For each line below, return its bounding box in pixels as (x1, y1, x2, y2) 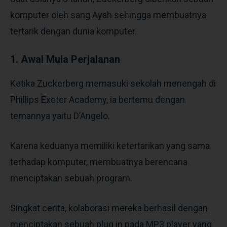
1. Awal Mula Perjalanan (10, 53, 120, 65)
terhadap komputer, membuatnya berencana (10, 156, 187, 167)
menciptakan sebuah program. (10, 172, 132, 183)
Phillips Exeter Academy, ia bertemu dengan (10, 94, 185, 105)
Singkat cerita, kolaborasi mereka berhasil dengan (10, 202, 208, 213)
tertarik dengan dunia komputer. (10, 25, 137, 36)
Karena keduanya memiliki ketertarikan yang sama (10, 140, 210, 151)
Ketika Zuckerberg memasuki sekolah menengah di (10, 78, 216, 89)
